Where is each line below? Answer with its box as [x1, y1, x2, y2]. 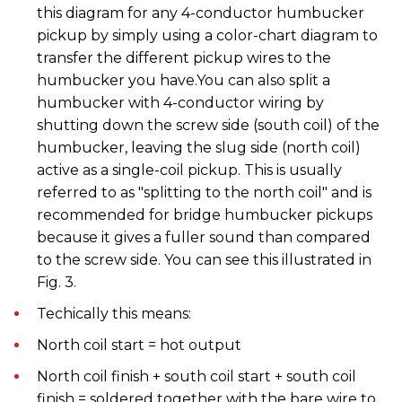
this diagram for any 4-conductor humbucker [37, 4, 364, 22]
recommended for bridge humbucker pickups [37, 205, 372, 223]
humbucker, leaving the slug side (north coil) [37, 138, 361, 156]
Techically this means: [37, 304, 191, 322]
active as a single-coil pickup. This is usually [37, 161, 342, 179]
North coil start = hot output [37, 336, 241, 354]
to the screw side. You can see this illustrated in [37, 250, 371, 268]
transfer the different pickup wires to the [37, 48, 331, 66]
